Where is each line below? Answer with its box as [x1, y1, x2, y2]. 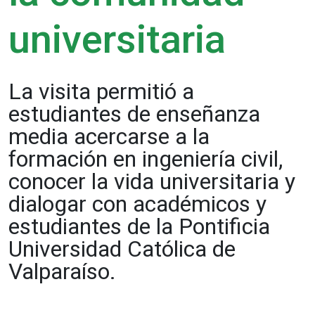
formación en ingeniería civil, [8, 146, 283, 173]
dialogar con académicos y [8, 191, 266, 218]
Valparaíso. [8, 258, 116, 285]
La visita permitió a [8, 78, 194, 105]
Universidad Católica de [8, 236, 236, 263]
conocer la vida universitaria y [8, 168, 295, 195]
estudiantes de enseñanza [8, 101, 260, 128]
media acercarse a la [8, 123, 210, 150]
